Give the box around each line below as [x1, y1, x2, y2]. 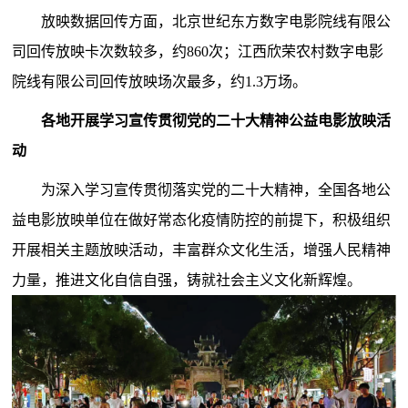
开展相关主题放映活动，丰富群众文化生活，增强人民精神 [12, 241, 392, 258]
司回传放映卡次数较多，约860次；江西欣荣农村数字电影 [12, 43, 384, 59]
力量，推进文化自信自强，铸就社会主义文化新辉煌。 [12, 271, 362, 288]
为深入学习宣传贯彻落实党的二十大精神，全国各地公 [41, 181, 392, 198]
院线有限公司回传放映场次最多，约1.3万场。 [12, 73, 308, 89]
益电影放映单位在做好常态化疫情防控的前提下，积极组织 [12, 211, 392, 228]
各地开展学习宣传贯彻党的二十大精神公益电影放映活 [41, 112, 392, 128]
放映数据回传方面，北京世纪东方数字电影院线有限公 [41, 13, 392, 29]
